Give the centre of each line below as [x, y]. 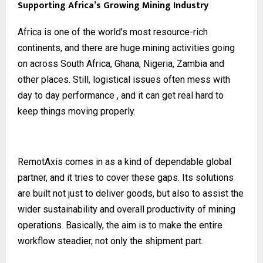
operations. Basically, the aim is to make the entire [120, 225]
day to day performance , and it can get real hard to [121, 95]
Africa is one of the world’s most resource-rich [113, 32]
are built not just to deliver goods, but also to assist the [131, 193]
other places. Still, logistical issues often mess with [124, 79]
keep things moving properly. [77, 111]
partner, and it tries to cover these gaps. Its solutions [126, 177]
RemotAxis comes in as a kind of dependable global [124, 161]
